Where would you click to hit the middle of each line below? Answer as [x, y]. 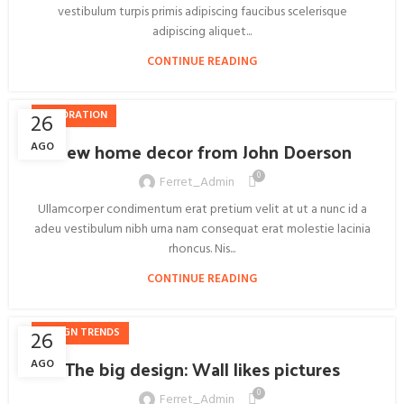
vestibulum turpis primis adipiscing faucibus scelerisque [202, 12]
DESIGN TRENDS [80, 333]
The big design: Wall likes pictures [202, 369]
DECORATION [74, 115]
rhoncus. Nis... [202, 249]
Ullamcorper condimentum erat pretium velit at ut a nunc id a [202, 210]
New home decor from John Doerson [202, 151]
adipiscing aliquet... [202, 32]
